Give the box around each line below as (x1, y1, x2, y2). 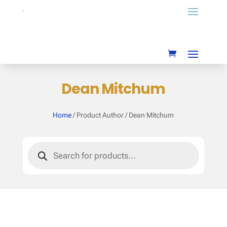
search (27, 149, 55, 160)
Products (27, 140, 63, 151)
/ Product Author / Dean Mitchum (71, 111, 174, 119)
